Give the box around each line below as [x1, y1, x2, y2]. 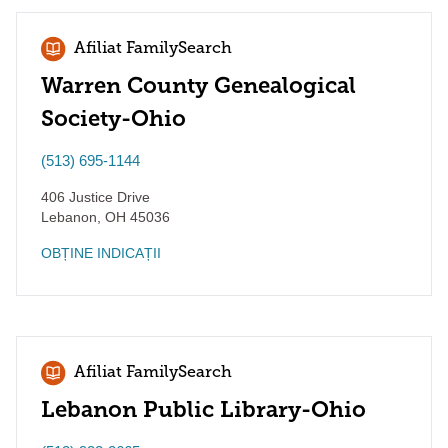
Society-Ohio [41, 105, 186, 132]
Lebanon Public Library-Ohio [41, 396, 366, 423]
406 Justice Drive [41, 189, 150, 205]
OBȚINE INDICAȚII [41, 245, 161, 261]
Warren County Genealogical [41, 72, 356, 99]
